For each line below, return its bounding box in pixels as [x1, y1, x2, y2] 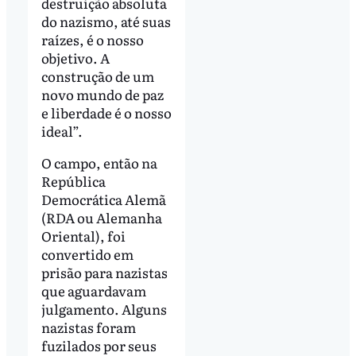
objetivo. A [41, 47, 110, 68]
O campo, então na [41, 152, 157, 172]
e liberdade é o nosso [41, 102, 172, 122]
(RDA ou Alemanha [41, 207, 162, 227]
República [41, 170, 106, 191]
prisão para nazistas [41, 261, 168, 282]
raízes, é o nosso [41, 29, 144, 49]
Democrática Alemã [41, 188, 166, 209]
